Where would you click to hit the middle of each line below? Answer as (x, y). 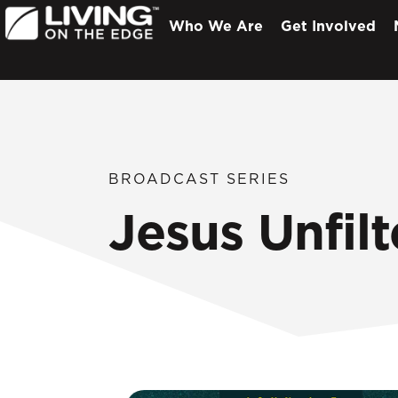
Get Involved (328, 25)
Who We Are (216, 25)
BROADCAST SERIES (199, 179)
